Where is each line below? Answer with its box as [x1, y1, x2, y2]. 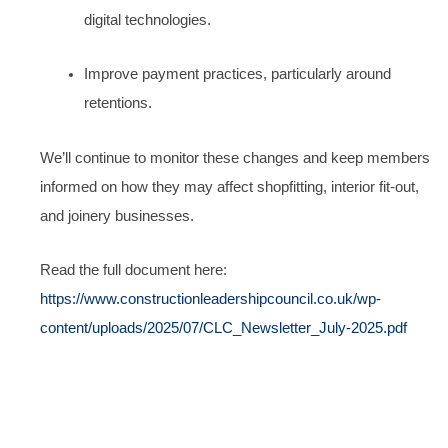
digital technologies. [83, 11, 211, 28]
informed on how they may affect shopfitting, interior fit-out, [40, 178, 419, 195]
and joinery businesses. [40, 207, 194, 224]
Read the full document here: [40, 262, 227, 279]
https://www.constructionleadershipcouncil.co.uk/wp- [40, 291, 381, 308]
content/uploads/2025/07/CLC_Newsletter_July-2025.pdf [40, 320, 407, 337]
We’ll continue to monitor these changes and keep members [40, 149, 430, 166]
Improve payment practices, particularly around [83, 66, 391, 83]
